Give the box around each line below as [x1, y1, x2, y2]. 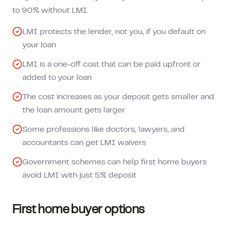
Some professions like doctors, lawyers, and [22, 126, 185, 133]
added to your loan [22, 74, 92, 81]
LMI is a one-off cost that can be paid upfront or [22, 61, 201, 68]
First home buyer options [12, 205, 145, 216]
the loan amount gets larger [22, 107, 125, 114]
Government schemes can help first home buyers [22, 159, 207, 166]
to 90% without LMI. [12, 7, 89, 14]
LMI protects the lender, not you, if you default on [22, 28, 206, 36]
